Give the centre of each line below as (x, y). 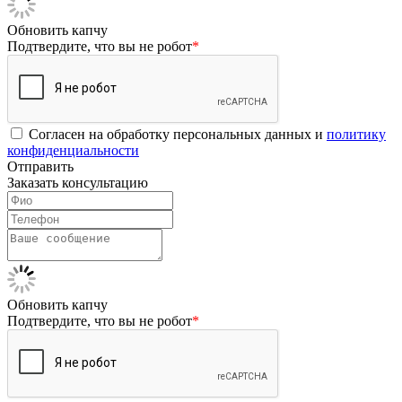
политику (356, 134)
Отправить (40, 166)
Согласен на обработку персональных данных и (178, 134)
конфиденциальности (73, 150)
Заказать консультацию (78, 182)
